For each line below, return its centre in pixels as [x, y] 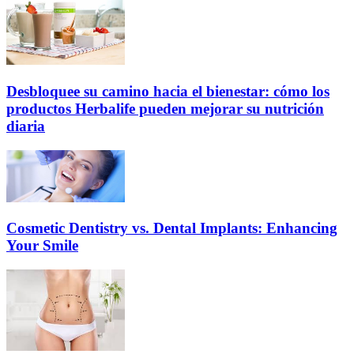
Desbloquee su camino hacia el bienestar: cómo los [168, 92]
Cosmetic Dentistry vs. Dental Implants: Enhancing [172, 228]
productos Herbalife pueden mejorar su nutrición [165, 109]
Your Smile [42, 246]
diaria [26, 126]
